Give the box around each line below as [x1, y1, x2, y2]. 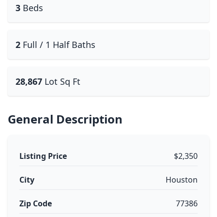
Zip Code [19, 198, 52, 209]
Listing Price [19, 151, 67, 161]
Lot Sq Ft [45, 76, 80, 87]
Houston [166, 174, 198, 185]
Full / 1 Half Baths [23, 39, 95, 50]
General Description [8, 111, 123, 127]
